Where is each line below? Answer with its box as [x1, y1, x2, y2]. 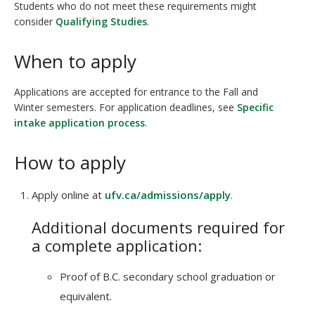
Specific [237, 101, 274, 114]
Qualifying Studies [53, 15, 147, 28]
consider [14, 15, 53, 28]
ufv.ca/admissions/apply [105, 188, 231, 202]
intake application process [14, 116, 145, 129]
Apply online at [32, 188, 105, 202]
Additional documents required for [32, 217, 285, 238]
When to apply [14, 49, 136, 74]
